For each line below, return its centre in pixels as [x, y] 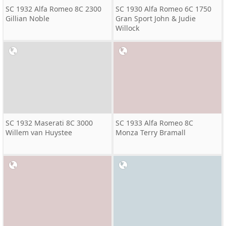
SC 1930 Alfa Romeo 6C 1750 [163, 9]
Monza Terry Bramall [151, 132]
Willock [127, 28]
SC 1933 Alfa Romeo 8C [154, 123]
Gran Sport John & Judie [156, 18]
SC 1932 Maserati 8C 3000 [49, 123]
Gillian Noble [27, 18]
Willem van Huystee [39, 132]
